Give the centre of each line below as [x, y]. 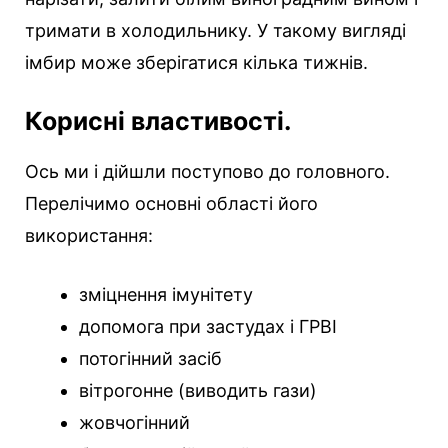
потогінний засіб [150, 359]
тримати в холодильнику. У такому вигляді [215, 31]
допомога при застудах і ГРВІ [208, 327]
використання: [89, 236]
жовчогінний [134, 423]
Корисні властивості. [158, 121]
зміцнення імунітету [166, 295]
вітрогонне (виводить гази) [198, 391]
